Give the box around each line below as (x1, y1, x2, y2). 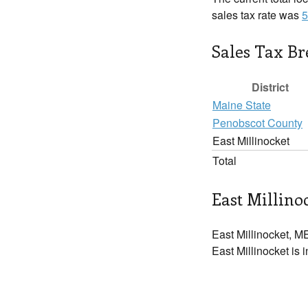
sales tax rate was (212, 7, 302, 23)
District (252, 79, 289, 95)
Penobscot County (212, 115, 302, 131)
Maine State (212, 97, 271, 113)
